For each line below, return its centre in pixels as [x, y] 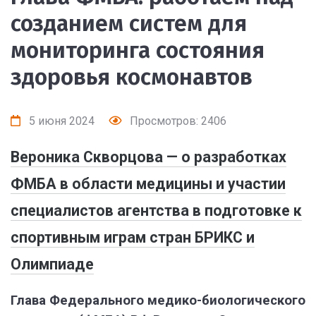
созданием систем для [129, 23]
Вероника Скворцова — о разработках [148, 157]
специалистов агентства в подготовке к [156, 211]
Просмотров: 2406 [177, 121]
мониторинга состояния [138, 50]
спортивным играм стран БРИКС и [133, 237]
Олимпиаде [52, 264]
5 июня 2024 [60, 121]
